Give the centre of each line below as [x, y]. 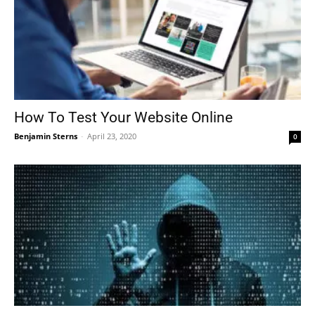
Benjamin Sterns [46, 136]
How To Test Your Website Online [123, 117]
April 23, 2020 [112, 136]
